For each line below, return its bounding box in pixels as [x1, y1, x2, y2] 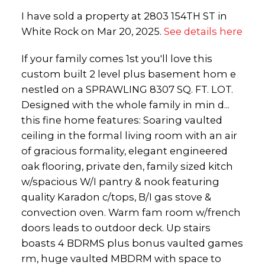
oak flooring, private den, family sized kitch [21, 160, 233, 172]
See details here [163, 25, 243, 37]
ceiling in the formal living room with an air [21, 129, 237, 141]
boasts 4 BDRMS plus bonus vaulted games [21, 237, 243, 249]
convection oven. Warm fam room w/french [21, 206, 241, 218]
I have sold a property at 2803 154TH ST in [21, 9, 227, 22]
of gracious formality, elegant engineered [21, 144, 228, 157]
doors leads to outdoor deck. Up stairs [21, 221, 211, 234]
